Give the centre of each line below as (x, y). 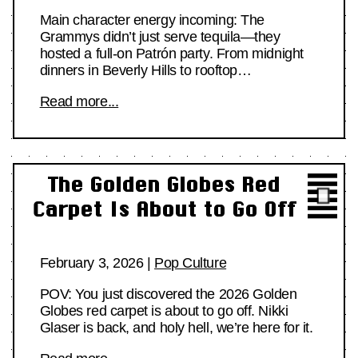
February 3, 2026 (91, 263)
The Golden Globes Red (164, 185)
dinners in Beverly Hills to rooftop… (145, 71)
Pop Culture (191, 263)
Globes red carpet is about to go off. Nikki (164, 310)
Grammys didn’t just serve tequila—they (160, 37)
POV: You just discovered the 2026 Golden (168, 294)
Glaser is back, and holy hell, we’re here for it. (176, 327)
